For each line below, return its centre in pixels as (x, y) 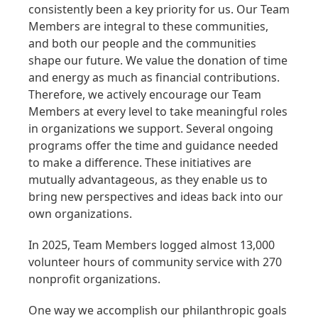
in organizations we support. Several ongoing (151, 129)
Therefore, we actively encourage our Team (145, 95)
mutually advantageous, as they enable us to (148, 180)
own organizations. (80, 214)
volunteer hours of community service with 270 (155, 262)
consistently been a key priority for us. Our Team (159, 10)
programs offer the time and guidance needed (153, 146)
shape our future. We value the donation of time (158, 61)
